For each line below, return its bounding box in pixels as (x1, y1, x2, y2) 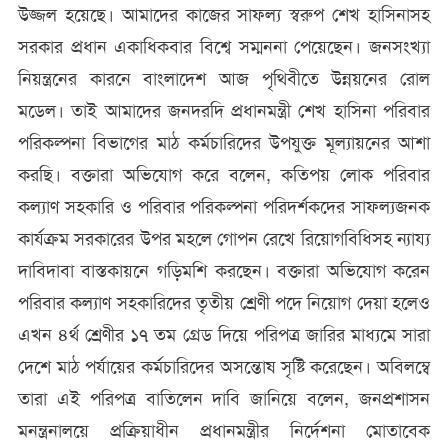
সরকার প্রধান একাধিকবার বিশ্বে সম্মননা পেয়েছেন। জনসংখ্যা (17, 35, 431, 60)
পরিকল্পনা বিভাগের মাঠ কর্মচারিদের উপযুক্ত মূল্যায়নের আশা (17, 131, 431, 156)
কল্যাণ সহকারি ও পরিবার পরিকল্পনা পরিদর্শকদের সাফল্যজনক (17, 195, 431, 220)
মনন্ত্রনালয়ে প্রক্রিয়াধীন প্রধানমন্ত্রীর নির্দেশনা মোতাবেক (17, 419, 431, 444)
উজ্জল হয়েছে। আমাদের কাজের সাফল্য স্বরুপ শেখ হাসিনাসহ (17, 3, 431, 28)
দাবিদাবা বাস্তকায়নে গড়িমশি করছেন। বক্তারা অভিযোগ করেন (17, 259, 431, 284)
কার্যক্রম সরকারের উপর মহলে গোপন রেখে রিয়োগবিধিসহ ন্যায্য (17, 227, 431, 252)
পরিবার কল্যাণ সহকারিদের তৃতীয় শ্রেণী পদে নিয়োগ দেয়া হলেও (17, 291, 431, 316)
